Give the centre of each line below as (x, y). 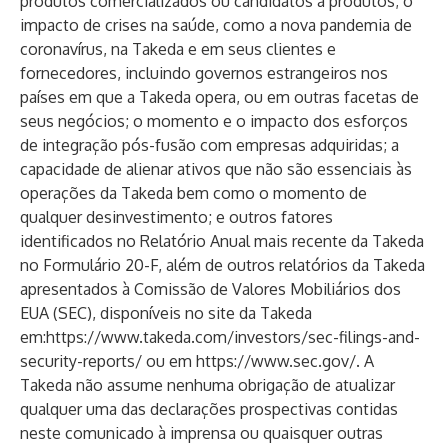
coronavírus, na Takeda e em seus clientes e (178, 49)
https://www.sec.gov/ (276, 361)
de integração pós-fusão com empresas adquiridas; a (209, 145)
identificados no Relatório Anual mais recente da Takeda (222, 241)
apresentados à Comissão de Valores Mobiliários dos (210, 289)
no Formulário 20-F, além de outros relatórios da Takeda (222, 265)
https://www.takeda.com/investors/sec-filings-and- (233, 337)
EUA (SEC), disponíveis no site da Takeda (166, 313)
